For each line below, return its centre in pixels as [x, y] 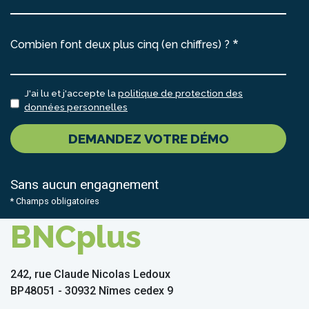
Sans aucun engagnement [84, 185]
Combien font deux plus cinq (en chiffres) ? [120, 45]
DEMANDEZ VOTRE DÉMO [148, 139]
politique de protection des [180, 93]
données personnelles [76, 107]
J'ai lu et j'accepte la [71, 93]
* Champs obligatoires [55, 201]
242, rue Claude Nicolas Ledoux [90, 275]
